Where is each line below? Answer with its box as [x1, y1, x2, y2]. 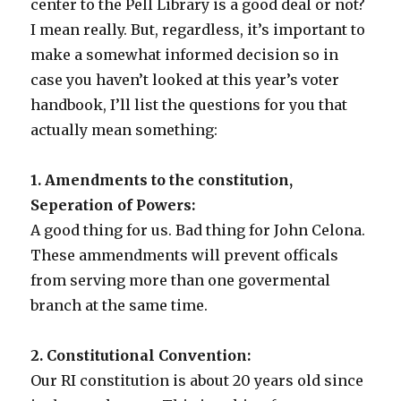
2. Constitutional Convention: [30, 346, 252, 364]
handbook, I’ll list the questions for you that [30, 95, 348, 114]
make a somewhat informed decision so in [30, 45, 339, 64]
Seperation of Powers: [30, 195, 196, 214]
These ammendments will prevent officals [30, 245, 339, 264]
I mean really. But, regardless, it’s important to [30, 20, 366, 38]
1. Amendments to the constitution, [30, 170, 294, 189]
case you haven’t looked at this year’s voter [30, 70, 340, 89]
